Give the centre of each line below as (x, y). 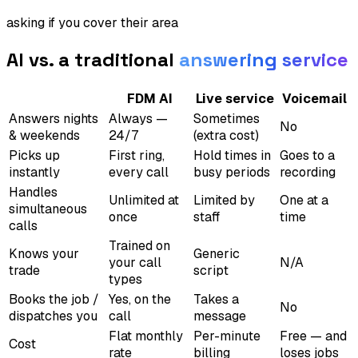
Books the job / (54, 299)
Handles (33, 192)
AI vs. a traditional (93, 59)
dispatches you (53, 316)
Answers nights (54, 118)
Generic (217, 253)
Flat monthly (146, 336)
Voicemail (314, 98)
